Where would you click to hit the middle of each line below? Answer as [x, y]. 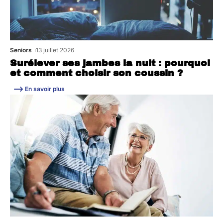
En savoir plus [45, 89]
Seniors [21, 50]
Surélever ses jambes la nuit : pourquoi [110, 63]
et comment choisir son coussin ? [99, 73]
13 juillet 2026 [55, 50]
